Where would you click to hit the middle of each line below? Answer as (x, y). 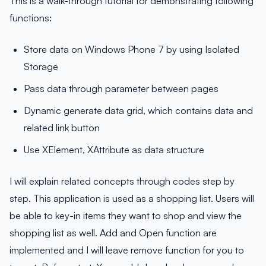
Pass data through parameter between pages (121, 88)
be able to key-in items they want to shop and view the (126, 216)
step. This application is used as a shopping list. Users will (132, 198)
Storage (41, 66)
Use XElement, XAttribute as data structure (114, 150)
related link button (62, 128)
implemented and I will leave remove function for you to (127, 250)
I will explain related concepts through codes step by (122, 181)
